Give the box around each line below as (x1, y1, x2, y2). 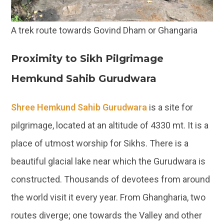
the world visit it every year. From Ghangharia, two (11, 191, 206, 202)
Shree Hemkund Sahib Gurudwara (11, 101, 147, 112)
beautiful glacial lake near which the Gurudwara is (11, 155, 206, 166)
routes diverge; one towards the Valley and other (11, 209, 202, 220)
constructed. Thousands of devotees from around (11, 173, 210, 184)
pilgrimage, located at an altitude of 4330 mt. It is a (11, 119, 209, 130)
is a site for (147, 101, 193, 112)
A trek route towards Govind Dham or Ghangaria (11, 24, 198, 35)
